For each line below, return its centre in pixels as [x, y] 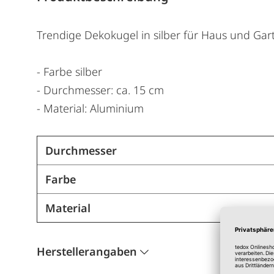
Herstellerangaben [87, 251]
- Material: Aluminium [90, 108]
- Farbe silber [69, 71]
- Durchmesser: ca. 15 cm [100, 90]
